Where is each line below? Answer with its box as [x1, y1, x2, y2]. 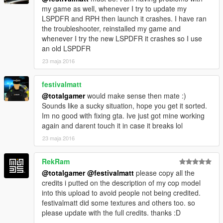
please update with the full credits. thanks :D [42, 208, 181, 218]
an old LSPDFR [42, 43, 91, 54]
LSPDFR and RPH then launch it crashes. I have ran [42, 13, 207, 24]
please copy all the [134, 168, 195, 178]
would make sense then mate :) [85, 91, 186, 101]
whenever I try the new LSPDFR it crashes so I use [42, 33, 202, 44]
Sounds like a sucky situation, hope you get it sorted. [42, 101, 207, 111]
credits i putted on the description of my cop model [42, 178, 201, 188]
